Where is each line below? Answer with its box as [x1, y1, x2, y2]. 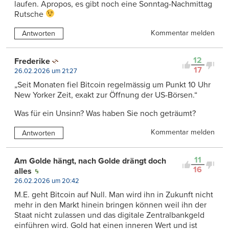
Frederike [14, 56, 50, 67]
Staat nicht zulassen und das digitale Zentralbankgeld [14, 210, 204, 221]
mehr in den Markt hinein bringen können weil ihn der [14, 200, 207, 211]
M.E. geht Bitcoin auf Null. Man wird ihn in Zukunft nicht [14, 190, 213, 200]
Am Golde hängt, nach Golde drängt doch [14, 156, 166, 167]
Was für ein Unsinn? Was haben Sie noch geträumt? [14, 108, 196, 119]
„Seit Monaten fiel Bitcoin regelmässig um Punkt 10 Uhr [14, 80, 211, 90]
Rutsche [14, 9, 45, 19]
